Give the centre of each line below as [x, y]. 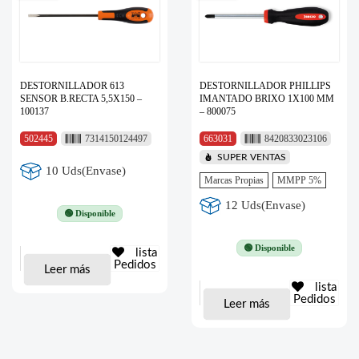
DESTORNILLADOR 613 [72, 85]
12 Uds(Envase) [266, 206]
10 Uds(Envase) [86, 171]
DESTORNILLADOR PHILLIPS [265, 85]
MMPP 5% [299, 180]
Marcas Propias [234, 180]
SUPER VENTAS [252, 157]
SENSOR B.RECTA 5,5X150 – [81, 98]
